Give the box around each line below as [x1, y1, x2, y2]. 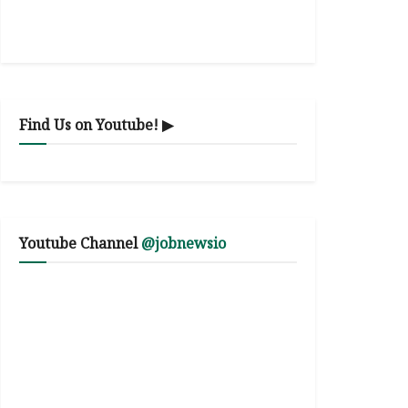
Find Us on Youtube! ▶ [19, 115, 173, 135]
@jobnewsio [141, 233, 226, 253]
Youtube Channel [19, 233, 141, 253]
